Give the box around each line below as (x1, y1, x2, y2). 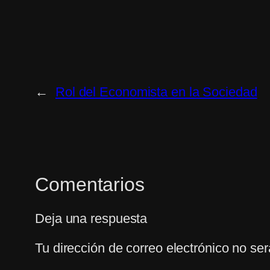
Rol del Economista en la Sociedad (55, 84, 257, 100)
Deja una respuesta (35, 210, 148, 226)
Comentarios (35, 174, 145, 196)
